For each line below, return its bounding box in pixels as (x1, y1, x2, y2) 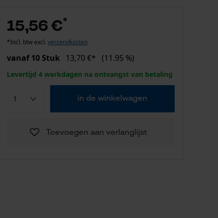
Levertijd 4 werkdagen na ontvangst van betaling (7, 70, 173, 79)
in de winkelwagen (77, 95, 148, 103)
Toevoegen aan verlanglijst (46, 129, 147, 137)
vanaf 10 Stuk (7, 53, 60, 63)
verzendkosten (48, 38, 88, 46)
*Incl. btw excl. (7, 38, 48, 46)
